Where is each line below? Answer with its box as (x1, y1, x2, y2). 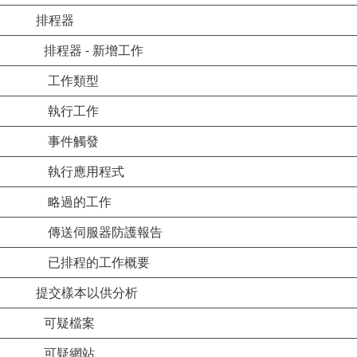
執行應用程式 (48, 163, 124, 180)
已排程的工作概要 (48, 253, 150, 271)
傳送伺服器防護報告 (48, 223, 163, 241)
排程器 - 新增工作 (44, 41, 143, 59)
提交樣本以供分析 (36, 284, 138, 301)
